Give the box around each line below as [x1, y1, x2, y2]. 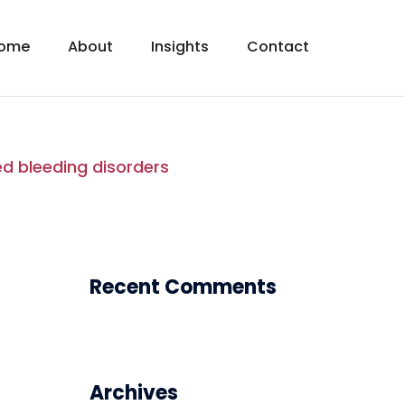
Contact [247, 36, 309, 57]
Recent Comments [89, 272, 277, 301]
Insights [151, 36, 209, 57]
